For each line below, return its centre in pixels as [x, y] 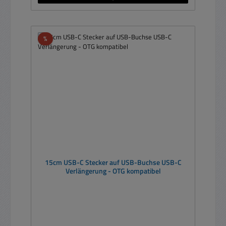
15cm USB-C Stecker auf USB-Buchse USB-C [113, 163]
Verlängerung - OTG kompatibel [113, 171]
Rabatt [56, 38]
